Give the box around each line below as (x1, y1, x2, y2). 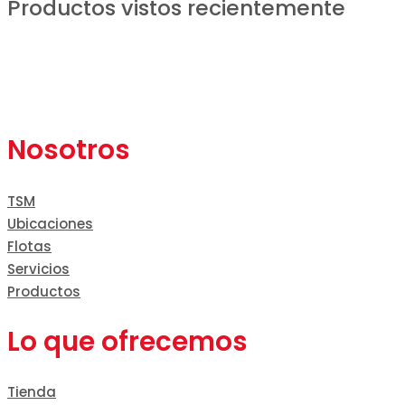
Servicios (7, 259, 70, 278)
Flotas (7, 236, 52, 256)
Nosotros (7, 131, 130, 169)
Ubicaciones (7, 213, 93, 233)
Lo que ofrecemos (7, 322, 248, 360)
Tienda (7, 382, 56, 402)
